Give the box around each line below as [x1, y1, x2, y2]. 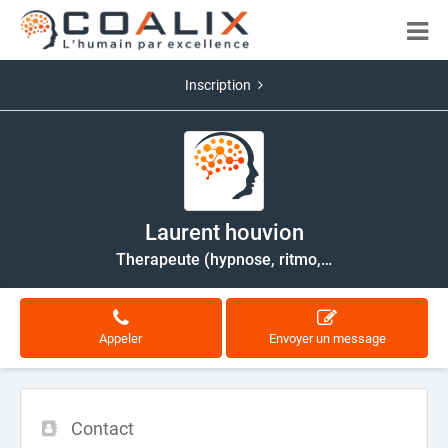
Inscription [185, 77, 251, 93]
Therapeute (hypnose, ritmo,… [116, 250, 332, 269]
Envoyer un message [268, 331, 386, 346]
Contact [71, 418, 134, 439]
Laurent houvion [144, 220, 304, 245]
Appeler [99, 331, 143, 346]
